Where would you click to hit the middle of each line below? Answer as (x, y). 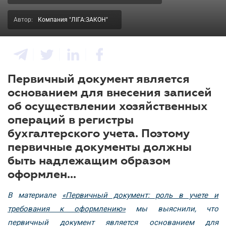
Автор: (23, 20)
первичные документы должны (100, 147)
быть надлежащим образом (89, 160)
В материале (35, 195)
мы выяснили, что (172, 209)
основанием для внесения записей (110, 92)
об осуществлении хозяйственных (108, 106)
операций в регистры (71, 120)
